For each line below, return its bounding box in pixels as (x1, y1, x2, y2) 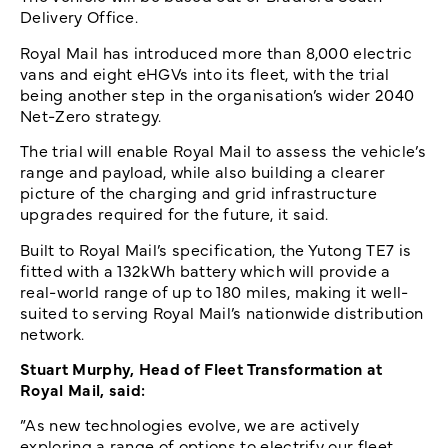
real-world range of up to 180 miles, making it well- (20, 279, 409, 302)
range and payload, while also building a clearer (20, 160, 386, 183)
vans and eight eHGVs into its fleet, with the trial (20, 61, 390, 84)
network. (20, 321, 85, 344)
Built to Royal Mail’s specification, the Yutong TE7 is (20, 237, 412, 260)
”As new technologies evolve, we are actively (20, 413, 360, 436)
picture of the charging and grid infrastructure (20, 181, 378, 204)
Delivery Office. (20, 5, 139, 28)
